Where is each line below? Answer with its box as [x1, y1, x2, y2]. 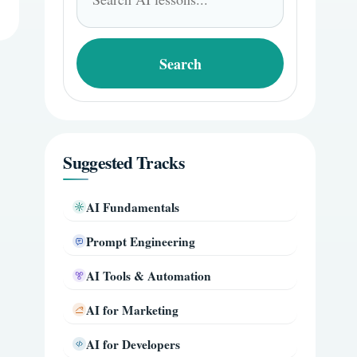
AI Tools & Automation [86, 266, 212, 284]
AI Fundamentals [86, 198, 180, 216]
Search [159, 53, 202, 74]
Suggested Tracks [63, 149, 185, 175]
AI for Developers [86, 335, 181, 353]
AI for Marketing [86, 300, 179, 319]
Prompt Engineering [86, 232, 196, 250]
